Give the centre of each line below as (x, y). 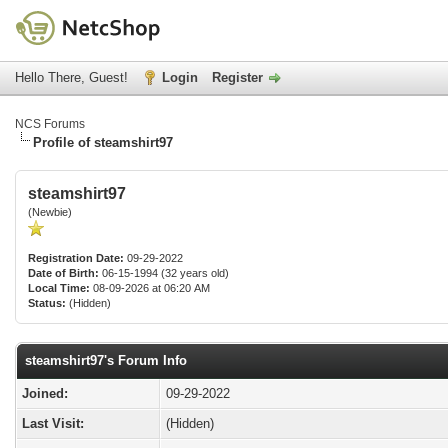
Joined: (45, 393)
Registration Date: (76, 258)
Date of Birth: (63, 273)
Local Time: (59, 288)
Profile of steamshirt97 (103, 142)
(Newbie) (50, 212)
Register (237, 77)
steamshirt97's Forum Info (106, 360)
